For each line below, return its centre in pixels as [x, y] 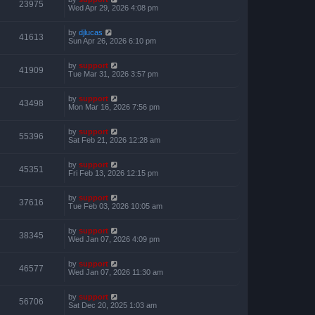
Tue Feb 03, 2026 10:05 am [115, 206]
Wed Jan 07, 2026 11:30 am [116, 272]
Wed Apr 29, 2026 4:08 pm [113, 8]
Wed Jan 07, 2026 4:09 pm [114, 239]
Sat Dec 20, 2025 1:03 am [112, 305]
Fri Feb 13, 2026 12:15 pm [113, 173]
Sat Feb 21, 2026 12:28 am [114, 140]
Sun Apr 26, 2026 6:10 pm [112, 41]
